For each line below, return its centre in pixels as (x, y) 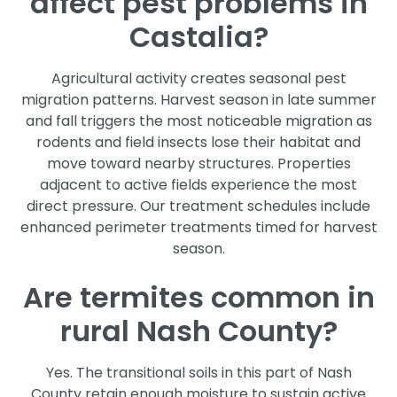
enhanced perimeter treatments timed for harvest (198, 227)
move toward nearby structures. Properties (198, 163)
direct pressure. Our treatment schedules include (198, 206)
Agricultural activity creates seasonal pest (198, 78)
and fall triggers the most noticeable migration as (198, 121)
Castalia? (198, 36)
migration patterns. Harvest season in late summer (198, 99)
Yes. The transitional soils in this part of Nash (198, 372)
